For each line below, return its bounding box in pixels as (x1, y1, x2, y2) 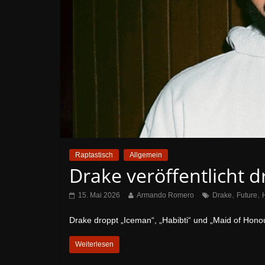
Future (237, 191, 257, 199)
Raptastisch (75, 151, 113, 159)
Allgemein (130, 151, 162, 159)
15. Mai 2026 (78, 191, 120, 199)
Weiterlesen (75, 240, 114, 248)
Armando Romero (137, 191, 194, 199)
